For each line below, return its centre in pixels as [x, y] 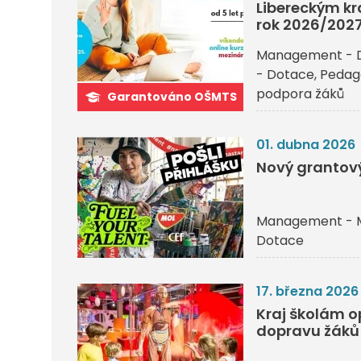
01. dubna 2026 [306, 144]
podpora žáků [300, 93]
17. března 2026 [307, 291]
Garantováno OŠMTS [172, 96]
